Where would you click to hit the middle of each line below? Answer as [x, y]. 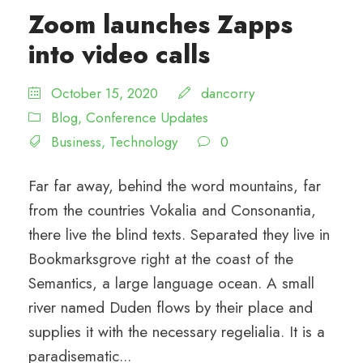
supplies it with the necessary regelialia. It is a [177, 331]
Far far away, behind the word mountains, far [175, 186]
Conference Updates [147, 117]
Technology [143, 141]
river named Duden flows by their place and [171, 307]
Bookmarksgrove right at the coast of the [161, 258]
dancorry [228, 93]
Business [76, 141]
